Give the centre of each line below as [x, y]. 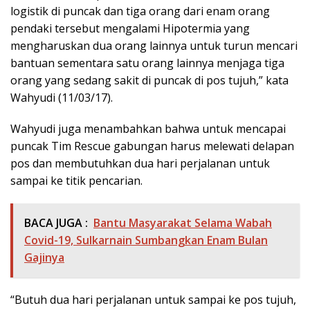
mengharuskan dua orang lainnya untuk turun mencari [154, 45]
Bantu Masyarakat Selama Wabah [183, 222]
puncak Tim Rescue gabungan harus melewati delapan [152, 146]
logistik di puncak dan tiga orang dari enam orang [140, 11]
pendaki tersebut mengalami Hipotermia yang [130, 28]
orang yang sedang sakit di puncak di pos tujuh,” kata [149, 80]
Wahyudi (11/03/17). [62, 97]
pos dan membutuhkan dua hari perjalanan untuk [140, 163]
